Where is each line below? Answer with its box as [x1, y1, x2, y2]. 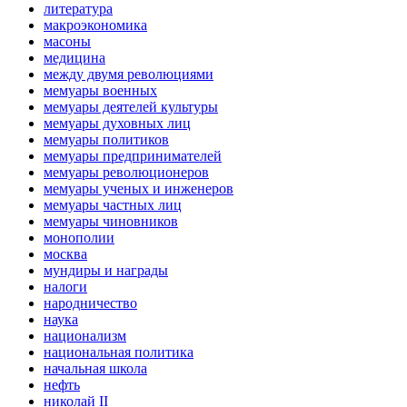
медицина [44, 50, 105, 66]
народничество [44, 295, 137, 312]
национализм [44, 328, 126, 344]
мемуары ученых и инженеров [44, 181, 233, 197]
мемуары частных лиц [44, 197, 182, 213]
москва [44, 246, 87, 263]
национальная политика [44, 344, 194, 361]
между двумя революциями [44, 66, 213, 83]
